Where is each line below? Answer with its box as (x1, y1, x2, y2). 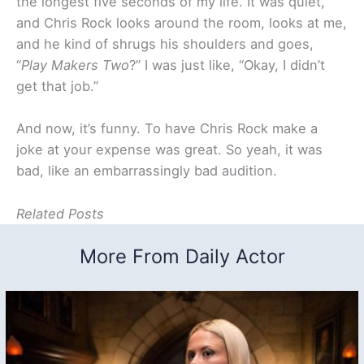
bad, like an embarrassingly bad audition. (16, 162, 277, 180)
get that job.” (16, 78, 98, 95)
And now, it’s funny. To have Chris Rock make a (16, 120, 318, 137)
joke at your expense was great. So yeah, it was (16, 141, 323, 158)
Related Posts (16, 205, 104, 222)
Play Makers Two (21, 57, 129, 74)
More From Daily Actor (79, 244, 285, 268)
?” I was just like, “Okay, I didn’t (129, 57, 325, 74)
